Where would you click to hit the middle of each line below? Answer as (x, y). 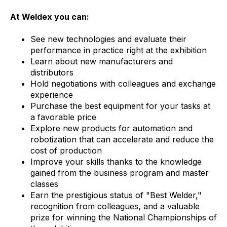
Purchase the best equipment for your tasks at (120, 106)
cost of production (66, 150)
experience (52, 95)
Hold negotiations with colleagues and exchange (123, 84)
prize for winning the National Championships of (124, 217)
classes (44, 184)
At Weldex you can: (50, 17)
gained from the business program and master (120, 173)
